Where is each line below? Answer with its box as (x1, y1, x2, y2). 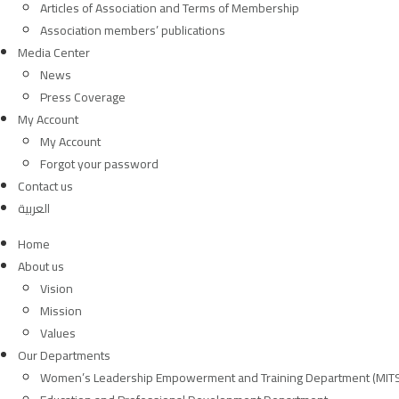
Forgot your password (40, 152, 159, 175)
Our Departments (18, 344, 110, 367)
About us (18, 255, 64, 278)
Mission (40, 299, 82, 322)
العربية (18, 197, 50, 220)
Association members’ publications (40, 19, 225, 42)
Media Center (18, 41, 90, 64)
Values (40, 322, 76, 345)
